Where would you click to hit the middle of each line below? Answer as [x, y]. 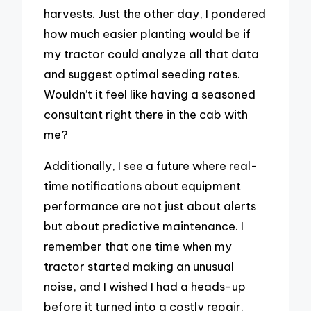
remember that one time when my [138, 246]
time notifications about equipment [143, 185]
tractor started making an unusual [139, 266]
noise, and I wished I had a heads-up [145, 286]
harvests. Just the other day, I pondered [155, 13]
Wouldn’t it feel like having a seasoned [150, 94]
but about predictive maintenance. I [144, 226]
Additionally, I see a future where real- [151, 165]
